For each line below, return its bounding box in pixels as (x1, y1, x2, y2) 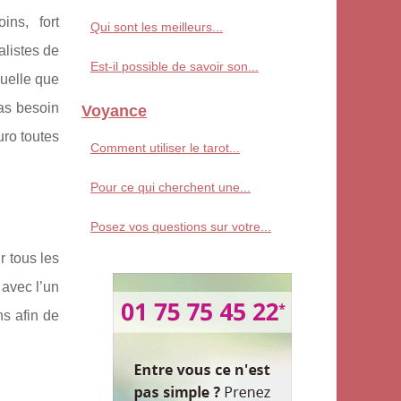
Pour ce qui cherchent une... (90, 179, 251, 194)
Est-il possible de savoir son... (90, 58, 259, 73)
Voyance (81, 101, 147, 120)
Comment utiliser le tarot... (90, 140, 240, 155)
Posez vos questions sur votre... (90, 218, 271, 234)
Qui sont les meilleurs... (90, 19, 223, 34)
